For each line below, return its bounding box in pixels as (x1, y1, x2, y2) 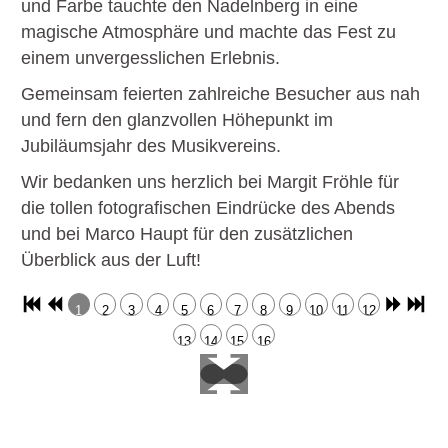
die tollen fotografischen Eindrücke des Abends (21, 198, 395, 219)
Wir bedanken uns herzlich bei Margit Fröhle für (21, 172, 399, 193)
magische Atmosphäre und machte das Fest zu (21, 22, 396, 43)
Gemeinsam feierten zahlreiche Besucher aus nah (21, 84, 420, 105)
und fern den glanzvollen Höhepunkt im (21, 110, 333, 131)
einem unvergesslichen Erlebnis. (21, 48, 280, 69)
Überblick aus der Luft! (21, 250, 201, 271)
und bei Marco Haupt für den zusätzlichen (21, 224, 353, 245)
